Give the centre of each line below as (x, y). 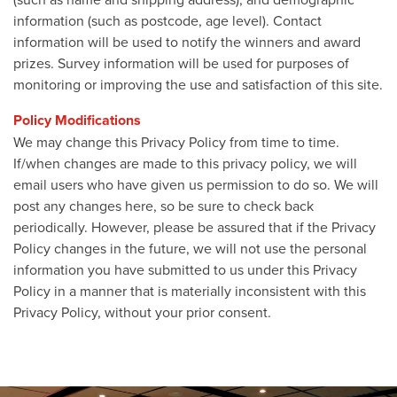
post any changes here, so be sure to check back (163, 205)
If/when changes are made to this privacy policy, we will (185, 163)
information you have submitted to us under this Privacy (185, 269)
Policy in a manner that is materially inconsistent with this (190, 290)
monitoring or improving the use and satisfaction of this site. (198, 84)
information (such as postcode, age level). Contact (167, 20)
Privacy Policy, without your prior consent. (151, 311)
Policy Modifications (77, 120)
